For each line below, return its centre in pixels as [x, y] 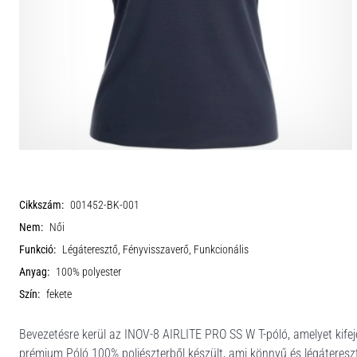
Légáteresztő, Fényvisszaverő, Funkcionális [155, 250]
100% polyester [88, 272]
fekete [59, 294]
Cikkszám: [41, 205]
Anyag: [34, 272]
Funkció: [37, 250]
